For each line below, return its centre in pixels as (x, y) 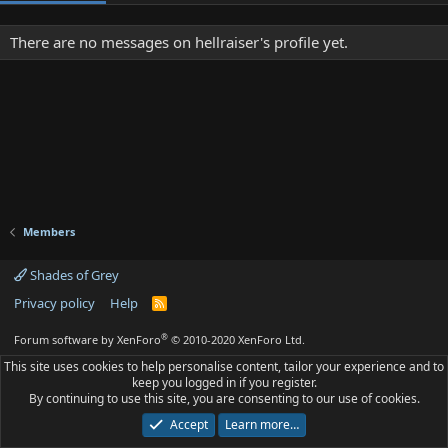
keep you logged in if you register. (224, 382)
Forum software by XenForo (87, 339)
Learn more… (261, 424)
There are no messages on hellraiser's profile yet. (179, 42)
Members (48, 231)
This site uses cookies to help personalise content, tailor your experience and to (224, 366)
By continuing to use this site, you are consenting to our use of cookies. (224, 398)
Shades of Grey (73, 275)
